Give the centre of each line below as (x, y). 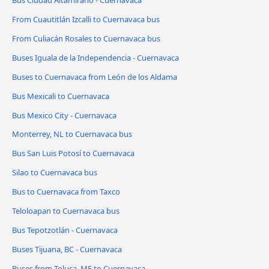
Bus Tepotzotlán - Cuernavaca (65, 230)
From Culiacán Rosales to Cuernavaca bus (86, 38)
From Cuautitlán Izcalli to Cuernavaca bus (86, 19)
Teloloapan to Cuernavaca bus (66, 211)
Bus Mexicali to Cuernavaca (61, 96)
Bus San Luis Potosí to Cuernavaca (73, 153)
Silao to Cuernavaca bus (55, 173)
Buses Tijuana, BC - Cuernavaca (67, 249)
